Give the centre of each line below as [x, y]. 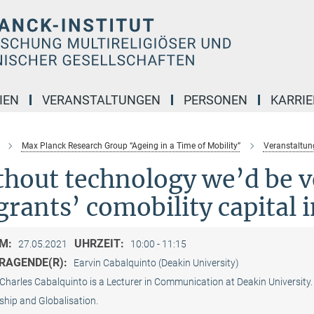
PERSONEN [216, 100]
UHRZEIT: [100, 244]
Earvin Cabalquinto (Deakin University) [156, 263]
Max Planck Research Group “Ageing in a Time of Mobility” [131, 146]
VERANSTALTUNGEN [101, 100]
